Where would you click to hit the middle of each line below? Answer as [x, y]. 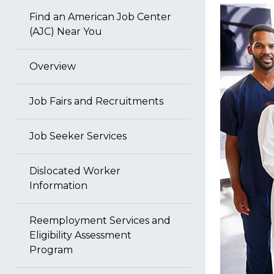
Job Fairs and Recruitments [96, 101]
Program [51, 250]
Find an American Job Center [100, 17]
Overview [53, 66]
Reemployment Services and [100, 220]
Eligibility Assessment [80, 235]
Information [58, 186]
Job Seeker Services [78, 136]
